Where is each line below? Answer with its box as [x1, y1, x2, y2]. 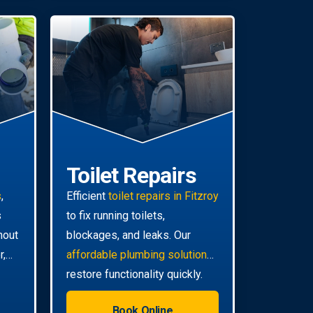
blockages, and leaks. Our [66, 228, 191, 242]
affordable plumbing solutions [66, 248, 213, 262]
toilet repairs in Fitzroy [108, 189, 219, 203]
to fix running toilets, [66, 209, 165, 223]
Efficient [66, 189, 108, 203]
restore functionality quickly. [66, 268, 203, 282]
